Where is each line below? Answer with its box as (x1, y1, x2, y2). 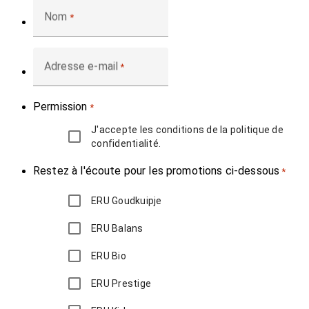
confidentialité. (91, 138, 161, 150)
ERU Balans (91, 223, 143, 235)
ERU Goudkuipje (91, 195, 162, 207)
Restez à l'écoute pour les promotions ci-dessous (33, 164, 280, 178)
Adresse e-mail (44, 59, 119, 73)
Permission (33, 100, 88, 114)
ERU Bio (91, 250, 126, 262)
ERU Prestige (91, 278, 151, 290)
